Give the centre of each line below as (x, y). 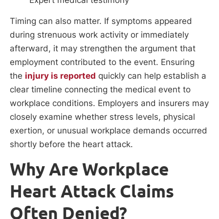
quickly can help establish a (151, 76)
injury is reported (60, 76)
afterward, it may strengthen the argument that (103, 49)
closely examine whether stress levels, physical (102, 117)
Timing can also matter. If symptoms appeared (101, 21)
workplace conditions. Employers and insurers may (109, 103)
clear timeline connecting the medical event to (100, 90)
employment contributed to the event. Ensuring (102, 62)
